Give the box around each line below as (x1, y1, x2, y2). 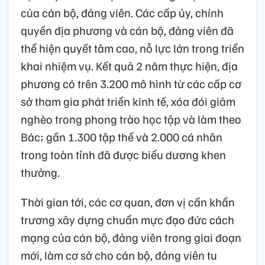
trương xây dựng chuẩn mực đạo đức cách (21, 211, 234, 227)
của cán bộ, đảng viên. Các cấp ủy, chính (21, 4, 224, 20)
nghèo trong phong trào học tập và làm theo (21, 111, 241, 127)
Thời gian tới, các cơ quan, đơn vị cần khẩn (21, 193, 235, 209)
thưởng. (21, 164, 60, 180)
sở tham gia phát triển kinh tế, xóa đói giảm (21, 93, 235, 109)
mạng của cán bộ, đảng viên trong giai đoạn (21, 229, 241, 245)
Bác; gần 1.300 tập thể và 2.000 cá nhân (21, 128, 222, 144)
